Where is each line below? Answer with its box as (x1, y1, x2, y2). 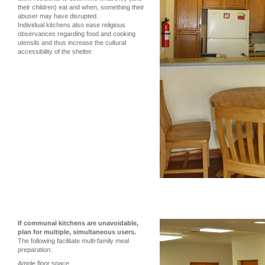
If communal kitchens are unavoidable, (18, 219, 138, 227)
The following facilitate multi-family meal (18, 237, 129, 244)
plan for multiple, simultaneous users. (18, 228, 136, 235)
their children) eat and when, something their (18, 4, 144, 11)
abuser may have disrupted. (18, 12, 98, 20)
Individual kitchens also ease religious (18, 21, 125, 28)
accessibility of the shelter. (18, 48, 93, 55)
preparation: (18, 246, 52, 253)
